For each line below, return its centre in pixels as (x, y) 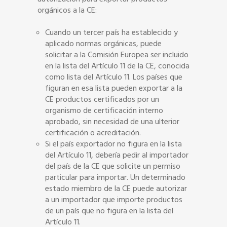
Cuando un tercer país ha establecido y (111, 32)
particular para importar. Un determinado (115, 177)
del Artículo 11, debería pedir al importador (117, 155)
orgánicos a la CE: (67, 10)
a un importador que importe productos (114, 200)
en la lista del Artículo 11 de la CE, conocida (117, 66)
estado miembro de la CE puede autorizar (116, 188)
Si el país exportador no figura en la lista (113, 144)
